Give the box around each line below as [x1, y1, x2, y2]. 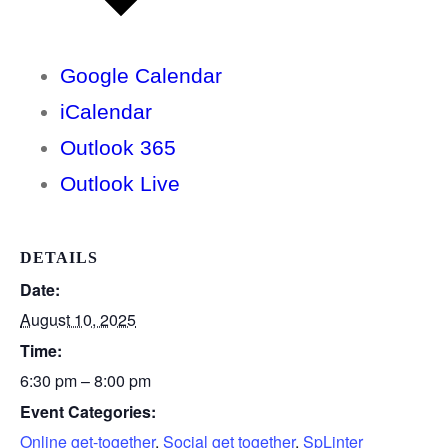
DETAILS [20, 248, 98, 266]
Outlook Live [60, 171, 180, 195]
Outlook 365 [60, 135, 176, 159]
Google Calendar [60, 63, 222, 87]
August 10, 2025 [20, 307, 136, 331]
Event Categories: [20, 399, 156, 423]
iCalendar [60, 99, 152, 123]
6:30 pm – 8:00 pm [20, 368, 151, 392]
